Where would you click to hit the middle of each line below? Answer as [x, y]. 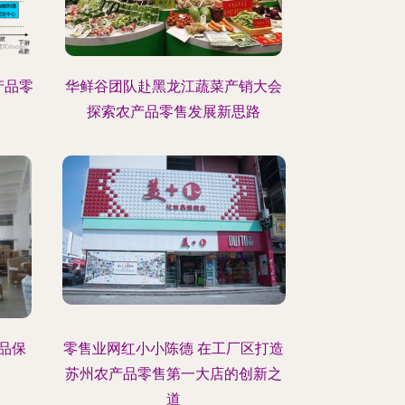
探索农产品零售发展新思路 [174, 112]
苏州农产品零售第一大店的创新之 [174, 374]
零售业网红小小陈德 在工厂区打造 [174, 348]
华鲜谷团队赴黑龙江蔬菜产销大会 [174, 86]
